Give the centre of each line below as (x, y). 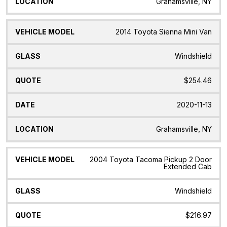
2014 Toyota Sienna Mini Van (164, 31)
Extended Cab (188, 166)
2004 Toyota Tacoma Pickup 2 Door (151, 159)
